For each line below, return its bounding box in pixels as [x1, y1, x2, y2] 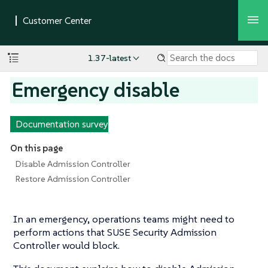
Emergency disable [12, 77, 180, 103]
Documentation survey [15, 118, 108, 130]
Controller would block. [13, 239, 120, 252]
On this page [10, 142, 63, 154]
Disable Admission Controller [15, 158, 130, 169]
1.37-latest [87, 53, 131, 64]
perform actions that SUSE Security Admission [13, 226, 217, 239]
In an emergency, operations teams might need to [13, 212, 234, 226]
